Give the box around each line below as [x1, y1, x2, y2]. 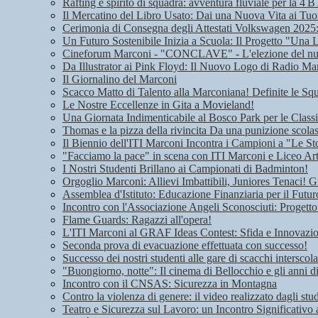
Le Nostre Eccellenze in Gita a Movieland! [62, 99, 254, 111]
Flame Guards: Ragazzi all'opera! [62, 214, 212, 226]
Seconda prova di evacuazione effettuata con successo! [62, 239, 307, 252]
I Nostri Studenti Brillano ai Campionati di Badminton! [62, 163, 308, 175]
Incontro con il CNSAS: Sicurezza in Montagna [62, 278, 277, 290]
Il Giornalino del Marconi [62, 73, 177, 86]
